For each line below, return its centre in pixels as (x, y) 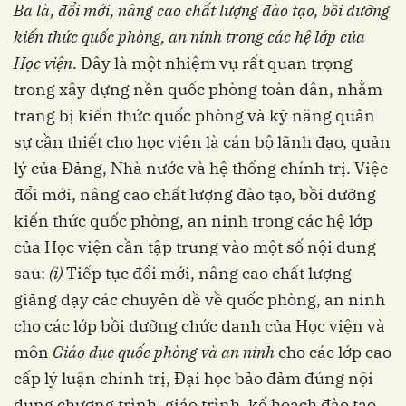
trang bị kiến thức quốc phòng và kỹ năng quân (194, 116)
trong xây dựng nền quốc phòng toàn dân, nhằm (198, 90)
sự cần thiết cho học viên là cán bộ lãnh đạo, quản (202, 142)
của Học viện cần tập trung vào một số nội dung (195, 247)
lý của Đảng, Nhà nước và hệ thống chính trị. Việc (201, 169)
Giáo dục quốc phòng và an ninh (164, 353)
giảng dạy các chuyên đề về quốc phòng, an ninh (199, 300)
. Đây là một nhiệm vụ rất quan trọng (213, 63)
